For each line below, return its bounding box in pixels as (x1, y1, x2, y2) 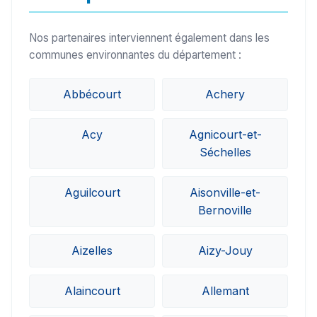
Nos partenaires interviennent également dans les (29, 31, 270, 45)
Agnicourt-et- (188, 127, 262, 142)
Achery (205, 87, 245, 102)
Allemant (201, 284, 249, 299)
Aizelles (71, 243, 113, 258)
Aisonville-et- (190, 185, 260, 200)
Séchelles (199, 145, 251, 160)
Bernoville (198, 203, 252, 218)
